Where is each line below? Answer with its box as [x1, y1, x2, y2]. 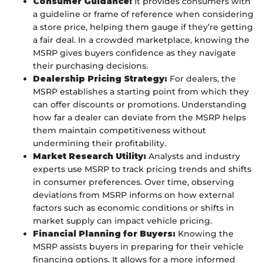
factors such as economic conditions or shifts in [33, 203, 234, 214]
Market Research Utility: [33, 151, 146, 162]
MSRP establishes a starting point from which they [33, 86, 249, 97]
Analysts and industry [146, 151, 240, 162]
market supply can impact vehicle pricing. [33, 215, 212, 227]
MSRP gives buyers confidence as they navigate [33, 48, 236, 59]
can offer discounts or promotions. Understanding [33, 99, 247, 110]
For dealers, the [167, 73, 236, 85]
